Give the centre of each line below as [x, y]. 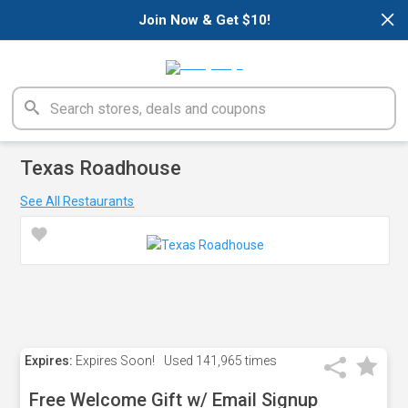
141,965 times [235, 361]
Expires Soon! [114, 361]
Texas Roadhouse [101, 168]
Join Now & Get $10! [204, 20]
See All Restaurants [77, 201]
